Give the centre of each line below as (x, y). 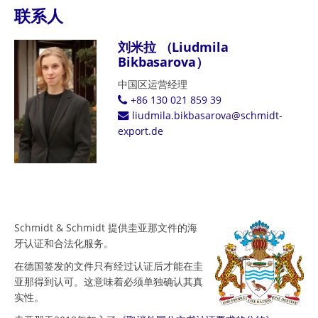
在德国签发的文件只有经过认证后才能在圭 (109, 265)
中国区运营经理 (152, 84)
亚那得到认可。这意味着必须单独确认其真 (109, 281)
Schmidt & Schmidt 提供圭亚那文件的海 (106, 227)
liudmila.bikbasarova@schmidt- (207, 115)
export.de (140, 131)
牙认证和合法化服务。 (64, 243)
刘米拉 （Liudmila (173, 47)
